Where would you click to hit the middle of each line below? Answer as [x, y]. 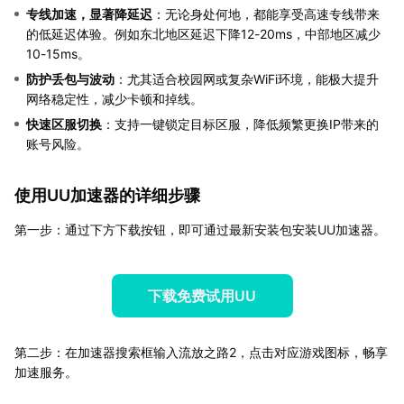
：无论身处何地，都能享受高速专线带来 [266, 14]
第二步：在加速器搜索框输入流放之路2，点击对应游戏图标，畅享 [201, 352]
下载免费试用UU [202, 295]
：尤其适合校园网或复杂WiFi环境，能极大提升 [247, 78]
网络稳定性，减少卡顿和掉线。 [115, 98]
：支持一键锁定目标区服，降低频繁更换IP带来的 [240, 124]
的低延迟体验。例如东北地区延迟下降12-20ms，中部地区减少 [203, 33]
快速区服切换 [64, 124]
